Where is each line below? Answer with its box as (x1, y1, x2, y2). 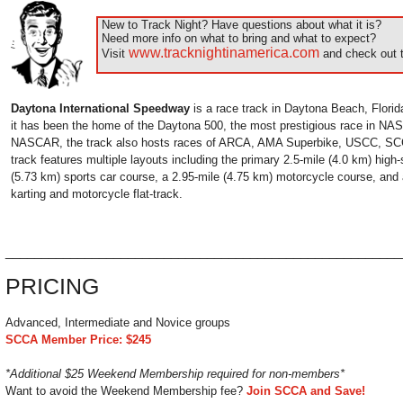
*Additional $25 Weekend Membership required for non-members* (5, 367, 345, 381)
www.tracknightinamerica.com (129, 45, 319, 60)
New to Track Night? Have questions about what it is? (98, 18, 381, 31)
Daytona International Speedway (11, 102, 190, 115)
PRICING (5, 274, 99, 299)
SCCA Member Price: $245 (5, 333, 151, 346)
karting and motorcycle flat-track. (11, 187, 183, 201)
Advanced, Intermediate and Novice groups (5, 316, 230, 329)
